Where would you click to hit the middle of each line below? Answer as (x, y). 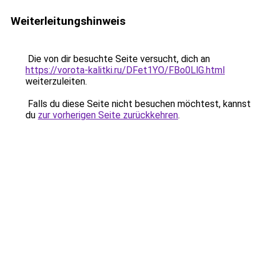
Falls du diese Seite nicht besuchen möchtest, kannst (138, 104)
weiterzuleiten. (56, 81)
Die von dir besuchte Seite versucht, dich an (118, 59)
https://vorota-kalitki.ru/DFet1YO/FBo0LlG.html (125, 70)
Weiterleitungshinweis (68, 21)
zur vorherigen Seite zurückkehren (108, 115)
